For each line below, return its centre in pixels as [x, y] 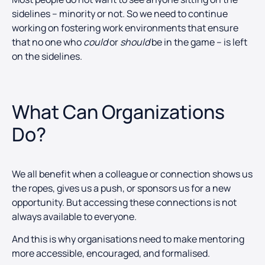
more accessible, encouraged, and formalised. [111, 253]
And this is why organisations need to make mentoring [128, 239]
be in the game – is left [198, 42]
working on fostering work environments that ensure [125, 28]
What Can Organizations [118, 112]
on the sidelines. [47, 56]
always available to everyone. [74, 216]
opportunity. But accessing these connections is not [124, 202]
